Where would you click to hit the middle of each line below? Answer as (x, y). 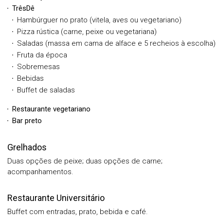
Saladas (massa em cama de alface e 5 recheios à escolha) (116, 43)
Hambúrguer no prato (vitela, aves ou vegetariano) (99, 20)
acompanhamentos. (40, 172)
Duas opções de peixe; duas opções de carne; (85, 161)
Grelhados (27, 147)
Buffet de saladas (46, 90)
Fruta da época (42, 55)
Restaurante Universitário (56, 198)
